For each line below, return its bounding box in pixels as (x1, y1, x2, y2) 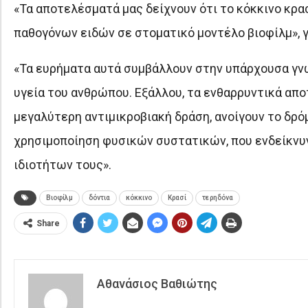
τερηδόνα (201, 193, 233, 201)
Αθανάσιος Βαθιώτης (96, 276, 217, 291)
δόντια (88, 193, 110, 201)
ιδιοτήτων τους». (13, 157, 111, 172)
